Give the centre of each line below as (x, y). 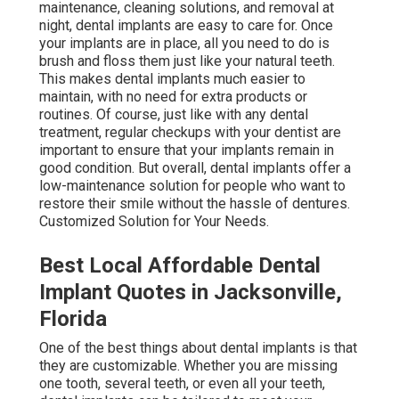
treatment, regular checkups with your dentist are (190, 132)
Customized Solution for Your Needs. (154, 221)
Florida (73, 318)
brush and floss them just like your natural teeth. (187, 61)
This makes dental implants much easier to (172, 78)
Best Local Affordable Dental (180, 265)
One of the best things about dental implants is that (198, 347)
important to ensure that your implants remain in (187, 150)
